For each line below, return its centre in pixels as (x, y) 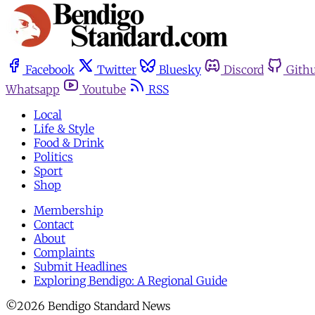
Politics (53, 157)
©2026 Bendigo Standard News (88, 306)
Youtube (104, 90)
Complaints (64, 253)
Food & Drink (69, 143)
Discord (244, 70)
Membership (69, 211)
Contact (54, 225)
